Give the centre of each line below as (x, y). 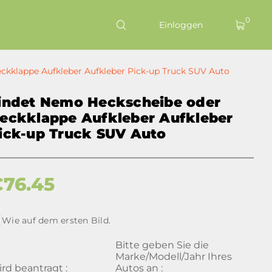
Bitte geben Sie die (162, 245)
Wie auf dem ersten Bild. (56, 220)
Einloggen (181, 25)
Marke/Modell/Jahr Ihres (173, 257)
